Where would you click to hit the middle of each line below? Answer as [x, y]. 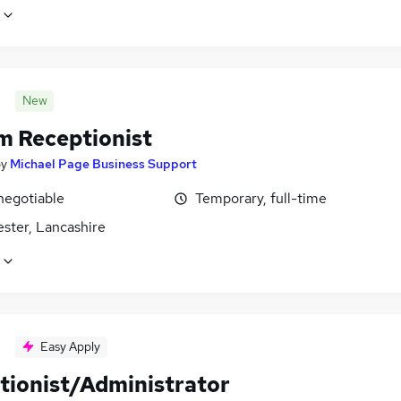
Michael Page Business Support [103, 164]
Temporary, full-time [261, 199]
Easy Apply [70, 347]
